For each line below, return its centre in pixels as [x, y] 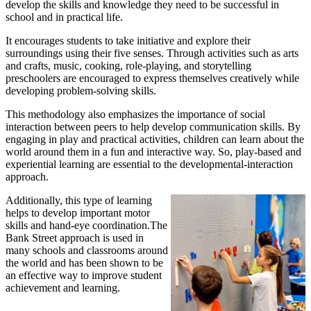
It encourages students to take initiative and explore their [128, 40]
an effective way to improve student [84, 275]
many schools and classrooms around [87, 250]
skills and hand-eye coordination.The [86, 225]
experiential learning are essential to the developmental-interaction [149, 164]
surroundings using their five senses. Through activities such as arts [152, 53]
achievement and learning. [63, 287]
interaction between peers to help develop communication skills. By [153, 126]
